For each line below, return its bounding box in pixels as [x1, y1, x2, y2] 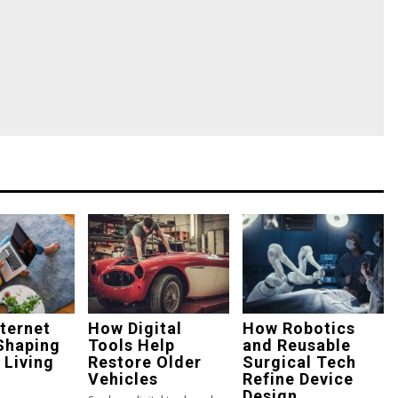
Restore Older [87, 352, 202, 371]
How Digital [87, 318, 182, 338]
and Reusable [242, 335, 351, 354]
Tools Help [87, 335, 175, 354]
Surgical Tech [242, 352, 356, 371]
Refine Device [242, 369, 354, 388]
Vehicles [87, 369, 158, 388]
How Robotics [242, 318, 355, 338]
